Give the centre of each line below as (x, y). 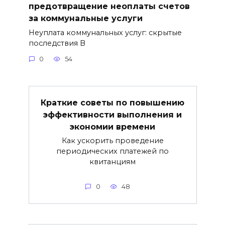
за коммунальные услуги (85, 18)
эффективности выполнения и (113, 115)
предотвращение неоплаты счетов (109, 6)
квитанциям (113, 162)
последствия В (57, 43)
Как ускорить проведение (113, 141)
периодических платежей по (113, 151)
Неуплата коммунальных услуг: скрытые (105, 32)
